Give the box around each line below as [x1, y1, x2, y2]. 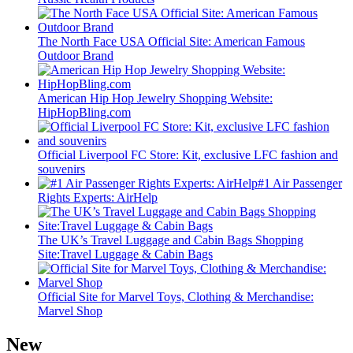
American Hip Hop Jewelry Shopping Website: [38, 91, 273, 106]
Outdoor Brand [38, 49, 113, 63]
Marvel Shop [38, 304, 102, 318]
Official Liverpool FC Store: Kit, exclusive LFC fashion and [38, 148, 338, 162]
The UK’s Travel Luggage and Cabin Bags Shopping [38, 233, 303, 247]
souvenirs [38, 162, 85, 176]
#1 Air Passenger [258, 176, 342, 191]
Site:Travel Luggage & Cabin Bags [38, 247, 213, 262]
